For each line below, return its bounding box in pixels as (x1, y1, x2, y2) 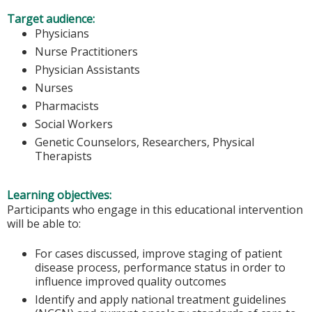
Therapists (35, 148, 92, 164)
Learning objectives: (7, 187, 114, 203)
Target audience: (7, 10, 97, 26)
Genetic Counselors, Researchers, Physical (35, 134, 254, 150)
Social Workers (35, 116, 113, 132)
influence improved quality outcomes (35, 273, 226, 289)
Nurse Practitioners (35, 43, 138, 59)
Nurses (35, 79, 73, 95)
